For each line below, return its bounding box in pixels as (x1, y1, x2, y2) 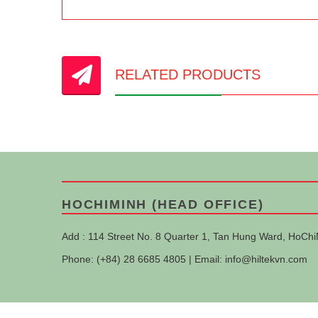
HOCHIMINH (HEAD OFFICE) (62, 197, 264, 212)
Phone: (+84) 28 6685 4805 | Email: (62, 253, 225, 265)
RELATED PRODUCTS (115, 67, 261, 82)
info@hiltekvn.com (225, 253, 307, 265)
